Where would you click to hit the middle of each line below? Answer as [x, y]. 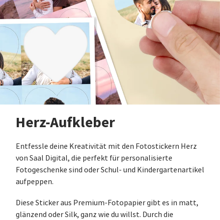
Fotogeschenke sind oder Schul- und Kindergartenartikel [110, 170]
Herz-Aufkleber [65, 122]
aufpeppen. [35, 181]
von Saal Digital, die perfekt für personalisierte [94, 158]
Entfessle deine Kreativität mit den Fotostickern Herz [106, 146]
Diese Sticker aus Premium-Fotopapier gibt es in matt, [107, 203]
